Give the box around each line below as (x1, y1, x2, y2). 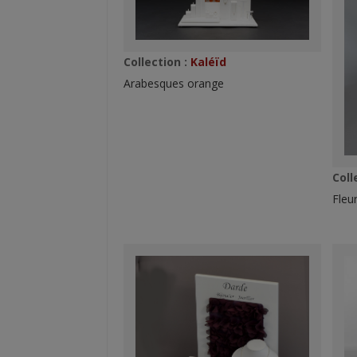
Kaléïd (187, 53, 227, 69)
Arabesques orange (124, 75, 225, 91)
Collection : (124, 53, 188, 69)
